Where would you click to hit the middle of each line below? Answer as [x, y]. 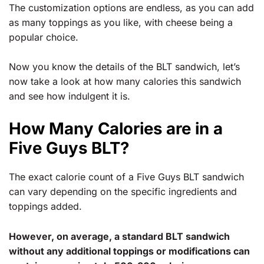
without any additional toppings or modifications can [129, 251]
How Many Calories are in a [116, 129]
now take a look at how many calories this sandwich [125, 82]
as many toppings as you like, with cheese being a [121, 22]
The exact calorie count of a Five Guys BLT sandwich [126, 177]
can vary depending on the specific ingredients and [123, 192]
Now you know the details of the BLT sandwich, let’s [124, 67]
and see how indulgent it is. [70, 96]
